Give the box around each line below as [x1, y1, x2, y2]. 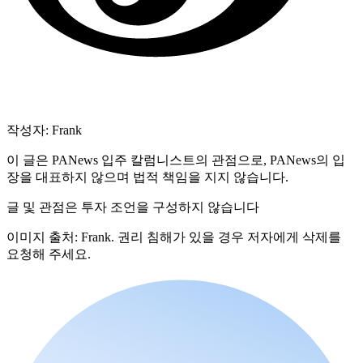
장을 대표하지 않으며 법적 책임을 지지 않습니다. [6, 170, 288, 185]
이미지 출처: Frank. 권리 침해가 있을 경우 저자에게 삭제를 [6, 230, 341, 245]
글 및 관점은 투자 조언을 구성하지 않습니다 [6, 200, 259, 215]
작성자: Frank [6, 123, 82, 138]
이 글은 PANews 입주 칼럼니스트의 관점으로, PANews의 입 [6, 153, 345, 168]
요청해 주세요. [6, 247, 91, 262]
